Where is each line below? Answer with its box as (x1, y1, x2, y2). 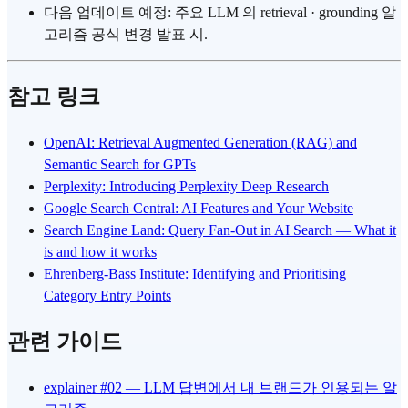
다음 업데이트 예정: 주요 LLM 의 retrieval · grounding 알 (44, 5, 396, 21)
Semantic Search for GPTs (44, 157, 196, 172)
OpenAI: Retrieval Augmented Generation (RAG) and (44, 135, 357, 150)
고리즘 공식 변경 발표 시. (44, 26, 208, 43)
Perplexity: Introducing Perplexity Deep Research (44, 178, 329, 194)
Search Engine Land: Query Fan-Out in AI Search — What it (44, 222, 396, 238)
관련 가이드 (7, 329, 122, 353)
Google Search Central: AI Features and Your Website (44, 200, 353, 216)
